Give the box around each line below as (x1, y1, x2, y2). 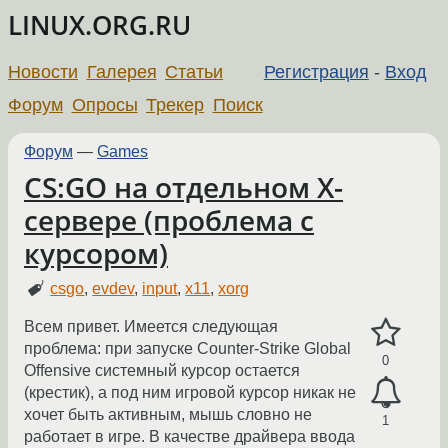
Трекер (146, 94, 205, 115)
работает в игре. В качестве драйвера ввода (24, 428, 355, 446)
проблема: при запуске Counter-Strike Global (24, 340, 351, 358)
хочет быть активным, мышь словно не (24, 406, 312, 424)
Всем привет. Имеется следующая (24, 318, 278, 336)
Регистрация (263, 61, 369, 82)
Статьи (165, 61, 224, 82)
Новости (8, 61, 78, 82)
